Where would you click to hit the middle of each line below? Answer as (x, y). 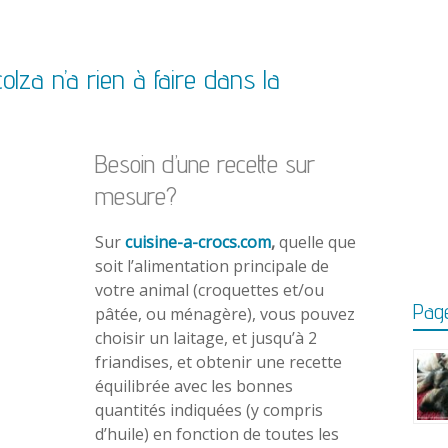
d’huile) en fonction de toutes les (217, 434)
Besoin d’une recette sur (205, 164)
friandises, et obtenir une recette (218, 362)
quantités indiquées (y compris (209, 410)
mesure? (136, 196)
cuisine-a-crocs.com (198, 242)
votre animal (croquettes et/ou (209, 290)
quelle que (315, 242)
